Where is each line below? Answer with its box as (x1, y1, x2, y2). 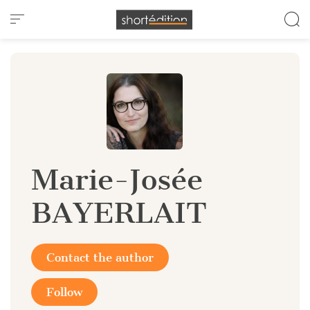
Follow (46, 285, 82, 299)
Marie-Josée (31, 162, 203, 197)
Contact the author (46, 250, 154, 264)
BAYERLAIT (31, 195, 207, 230)
